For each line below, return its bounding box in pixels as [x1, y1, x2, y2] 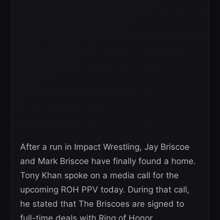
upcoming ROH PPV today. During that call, [20, 185, 190, 195]
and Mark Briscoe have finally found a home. [20, 156, 196, 166]
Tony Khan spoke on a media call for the [20, 170, 179, 181]
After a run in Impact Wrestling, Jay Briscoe [20, 142, 190, 152]
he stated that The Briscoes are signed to [20, 199, 184, 209]
